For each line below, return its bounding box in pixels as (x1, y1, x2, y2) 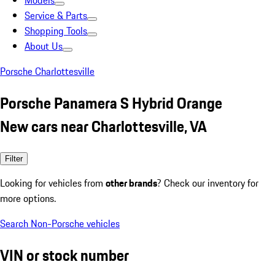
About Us (25, 39, 63, 53)
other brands (106, 175, 157, 190)
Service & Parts (25, 8, 87, 23)
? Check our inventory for (157, 175, 258, 190)
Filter (5, 153, 23, 163)
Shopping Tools (25, 23, 87, 38)
